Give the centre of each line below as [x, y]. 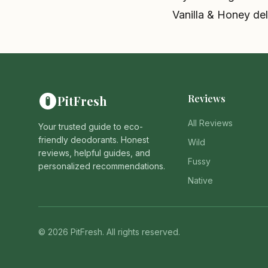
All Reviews [210, 123]
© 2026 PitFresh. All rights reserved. [109, 232]
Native [200, 180]
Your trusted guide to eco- [91, 127]
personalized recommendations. [102, 166]
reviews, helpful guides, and [94, 153]
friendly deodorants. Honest [94, 140]
